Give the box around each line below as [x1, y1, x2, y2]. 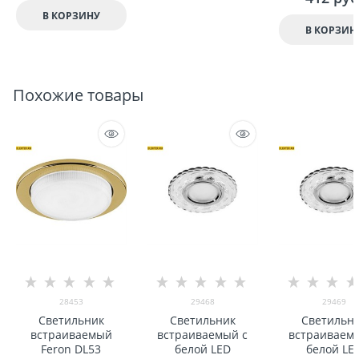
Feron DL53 [41, 341, 102, 357]
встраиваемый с [157, 327, 248, 343]
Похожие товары [13, 83, 143, 106]
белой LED [174, 341, 231, 357]
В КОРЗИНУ [42, 8, 100, 22]
